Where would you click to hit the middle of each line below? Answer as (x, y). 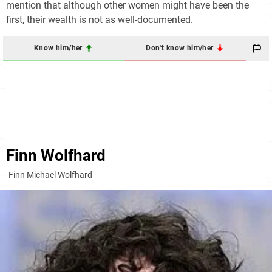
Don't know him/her (181, 48)
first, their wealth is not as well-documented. (100, 19)
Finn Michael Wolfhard (50, 175)
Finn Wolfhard (56, 155)
